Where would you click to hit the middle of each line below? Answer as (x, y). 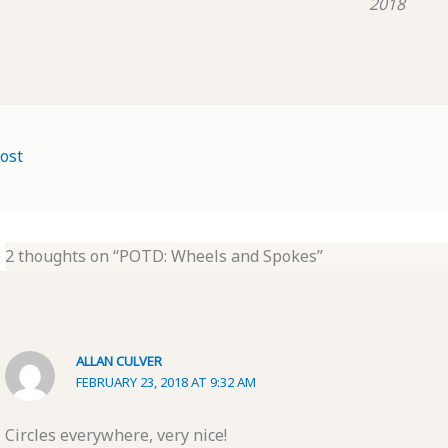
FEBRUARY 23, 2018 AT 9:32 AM (166, 382)
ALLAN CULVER (119, 361)
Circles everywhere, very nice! (115, 434)
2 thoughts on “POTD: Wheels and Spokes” (163, 256)
